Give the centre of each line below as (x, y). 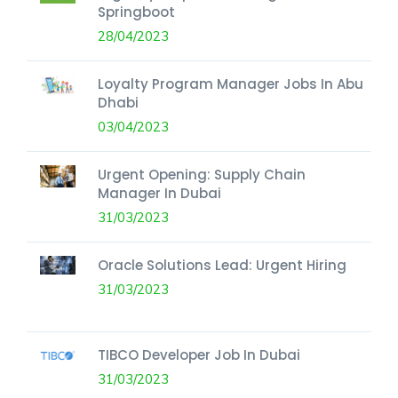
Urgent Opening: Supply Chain (202, 174)
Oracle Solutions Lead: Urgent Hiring (222, 265)
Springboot (136, 12)
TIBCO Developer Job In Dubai (199, 354)
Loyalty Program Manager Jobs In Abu (231, 84)
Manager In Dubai (159, 193)
